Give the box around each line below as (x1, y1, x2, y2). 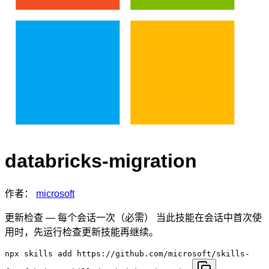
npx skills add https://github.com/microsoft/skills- (5, 249, 250, 258)
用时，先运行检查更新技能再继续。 (5, 226, 159, 237)
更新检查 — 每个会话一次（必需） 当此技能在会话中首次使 (5, 212, 262, 223)
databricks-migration (5, 150, 197, 172)
